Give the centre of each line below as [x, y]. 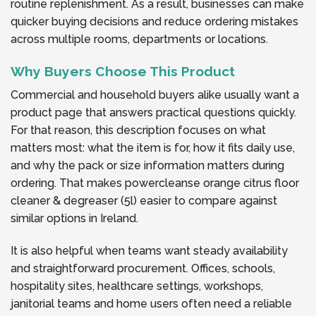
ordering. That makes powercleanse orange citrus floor [155, 183]
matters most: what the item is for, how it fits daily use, [153, 148]
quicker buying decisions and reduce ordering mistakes [154, 21]
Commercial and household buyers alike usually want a [155, 95]
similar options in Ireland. [74, 219]
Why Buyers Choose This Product [123, 71]
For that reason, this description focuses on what [138, 130]
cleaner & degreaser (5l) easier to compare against [144, 201]
